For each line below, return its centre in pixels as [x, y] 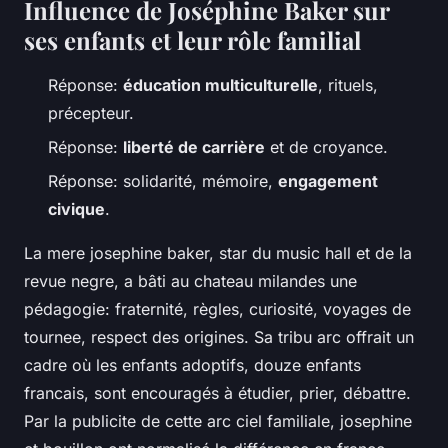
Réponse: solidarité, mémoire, [163, 181]
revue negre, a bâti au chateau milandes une [190, 281]
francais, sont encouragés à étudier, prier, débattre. [217, 393]
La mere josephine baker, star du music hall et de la [218, 253]
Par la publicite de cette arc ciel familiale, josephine [218, 421]
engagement [328, 181]
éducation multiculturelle [220, 84]
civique [76, 209]
